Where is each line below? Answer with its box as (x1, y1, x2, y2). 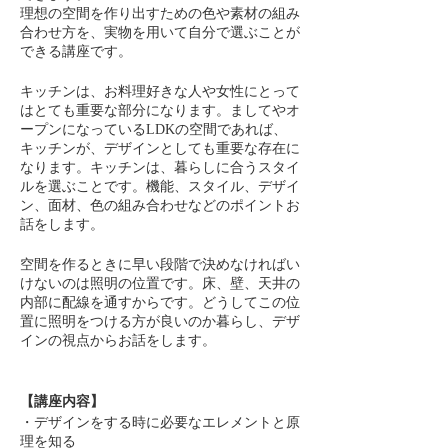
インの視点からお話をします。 (20, 333, 216, 348)
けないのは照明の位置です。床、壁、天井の (20, 276, 300, 291)
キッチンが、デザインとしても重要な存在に (20, 141, 300, 156)
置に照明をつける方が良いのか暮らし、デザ (20, 314, 300, 329)
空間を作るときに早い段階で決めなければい (20, 257, 300, 272)
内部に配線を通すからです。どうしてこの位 (20, 295, 300, 310)
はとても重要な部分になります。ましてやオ (20, 103, 300, 118)
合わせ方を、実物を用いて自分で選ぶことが (20, 25, 300, 40)
